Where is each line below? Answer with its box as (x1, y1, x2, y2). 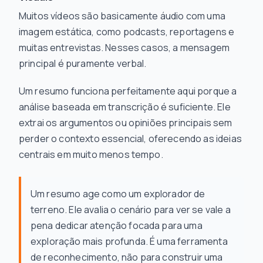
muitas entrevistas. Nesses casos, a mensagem (19, 41, 230, 54)
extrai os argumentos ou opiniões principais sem (19, 116, 232, 129)
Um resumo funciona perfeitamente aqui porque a (19, 85, 237, 97)
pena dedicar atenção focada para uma (31, 219, 203, 232)
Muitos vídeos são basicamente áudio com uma (19, 9, 225, 22)
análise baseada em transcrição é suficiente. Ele (19, 100, 231, 113)
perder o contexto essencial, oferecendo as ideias (19, 132, 242, 145)
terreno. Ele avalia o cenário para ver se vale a (31, 203, 231, 216)
